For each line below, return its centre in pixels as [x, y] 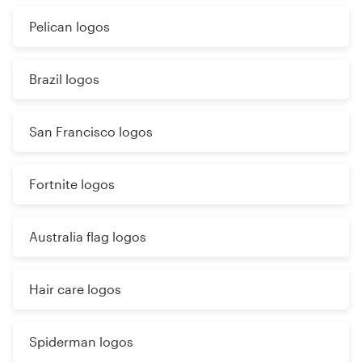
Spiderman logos [81, 342]
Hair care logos [75, 289]
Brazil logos [64, 79]
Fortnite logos [72, 184]
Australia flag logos [88, 237]
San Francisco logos [91, 132]
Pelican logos [69, 27]
